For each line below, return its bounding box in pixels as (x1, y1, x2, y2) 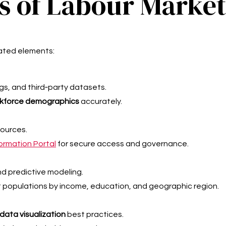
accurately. (79, 97, 122, 106)
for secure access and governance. (56, 140, 189, 148)
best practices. (66, 210, 124, 219)
